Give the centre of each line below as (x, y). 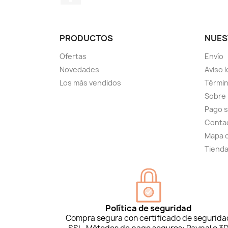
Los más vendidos (90, 83)
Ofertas (73, 56)
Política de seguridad (149, 208)
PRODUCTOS (86, 38)
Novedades (79, 70)
